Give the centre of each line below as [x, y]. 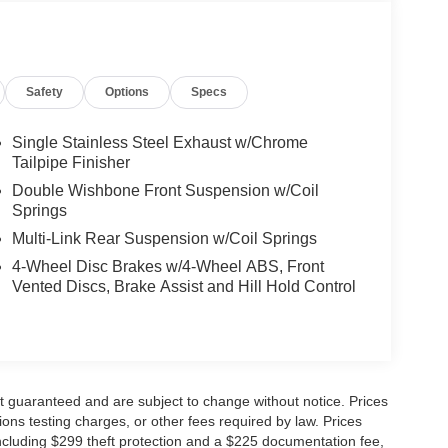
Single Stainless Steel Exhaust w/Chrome [159, 143]
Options [127, 92]
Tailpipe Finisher [70, 163]
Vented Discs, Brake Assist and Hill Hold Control [183, 287]
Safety [45, 92]
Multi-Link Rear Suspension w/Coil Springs [164, 239]
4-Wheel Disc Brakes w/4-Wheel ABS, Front [167, 267]
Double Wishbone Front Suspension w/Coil [165, 191]
